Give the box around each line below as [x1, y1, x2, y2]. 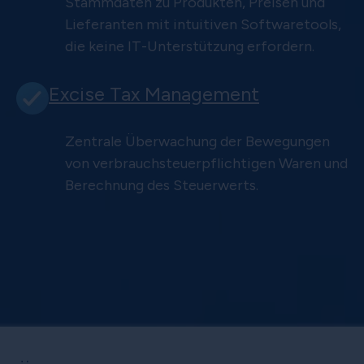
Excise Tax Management [49, 81, 259, 106]
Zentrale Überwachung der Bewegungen [65, 132, 330, 150]
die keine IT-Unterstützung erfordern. [65, 37, 314, 55]
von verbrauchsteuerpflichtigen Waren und [65, 154, 348, 172]
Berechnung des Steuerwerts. [65, 175, 258, 194]
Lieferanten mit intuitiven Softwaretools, [65, 15, 341, 33]
